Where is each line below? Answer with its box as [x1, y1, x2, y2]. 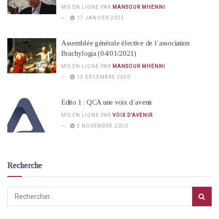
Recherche [7, 161, 42, 170]
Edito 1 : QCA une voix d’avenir [61, 98, 153, 106]
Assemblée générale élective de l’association [61, 39, 190, 47]
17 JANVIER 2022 [75, 15, 124, 21]
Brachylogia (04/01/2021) [61, 49, 136, 57]
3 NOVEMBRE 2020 [75, 123, 128, 129]
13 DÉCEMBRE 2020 [75, 74, 131, 80]
